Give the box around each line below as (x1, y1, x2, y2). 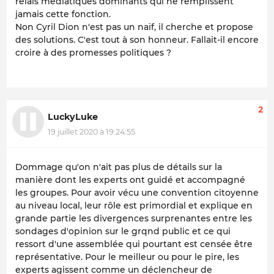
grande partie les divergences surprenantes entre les (15, 213, 252, 224)
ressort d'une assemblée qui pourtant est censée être (15, 239, 253, 250)
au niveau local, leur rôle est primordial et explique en (15, 200, 253, 212)
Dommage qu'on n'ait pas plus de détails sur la (15, 161, 222, 173)
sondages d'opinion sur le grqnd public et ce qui (15, 226, 231, 237)
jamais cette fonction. (15, 9, 111, 20)
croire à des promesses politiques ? (15, 47, 171, 59)
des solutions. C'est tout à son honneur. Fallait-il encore (15, 34, 259, 46)
